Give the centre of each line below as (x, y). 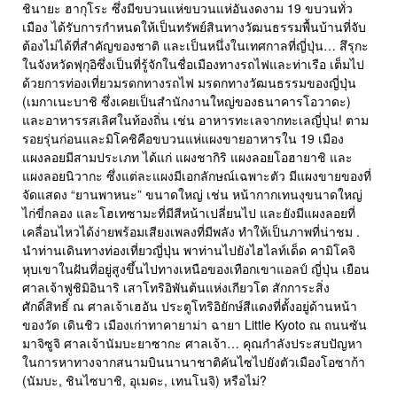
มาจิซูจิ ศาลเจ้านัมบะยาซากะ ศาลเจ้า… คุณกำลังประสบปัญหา (192, 343)
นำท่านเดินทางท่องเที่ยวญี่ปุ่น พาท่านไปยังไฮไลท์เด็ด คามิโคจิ (189, 250)
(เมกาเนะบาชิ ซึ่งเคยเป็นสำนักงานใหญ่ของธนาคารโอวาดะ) (187, 101)
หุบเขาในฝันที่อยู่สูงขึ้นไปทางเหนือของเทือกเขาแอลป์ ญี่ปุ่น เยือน (196, 269)
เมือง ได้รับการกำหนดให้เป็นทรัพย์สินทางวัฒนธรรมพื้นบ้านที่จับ (194, 27)
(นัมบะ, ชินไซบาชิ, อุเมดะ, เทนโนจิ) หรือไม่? (144, 381)
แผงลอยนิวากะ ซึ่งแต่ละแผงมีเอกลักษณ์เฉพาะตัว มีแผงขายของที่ (197, 176)
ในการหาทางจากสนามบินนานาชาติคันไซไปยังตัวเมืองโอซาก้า (194, 362)
